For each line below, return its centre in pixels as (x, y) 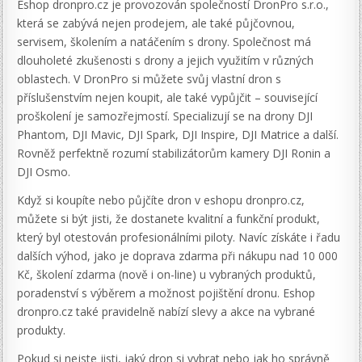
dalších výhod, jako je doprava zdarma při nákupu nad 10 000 (178, 256)
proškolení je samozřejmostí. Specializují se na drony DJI (165, 116)
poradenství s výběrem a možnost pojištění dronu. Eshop (166, 293)
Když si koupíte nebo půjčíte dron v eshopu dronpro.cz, (161, 200)
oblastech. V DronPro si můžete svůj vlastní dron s (149, 79)
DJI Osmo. (44, 172)
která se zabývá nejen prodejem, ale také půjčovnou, (156, 23)
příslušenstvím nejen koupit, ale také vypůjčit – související (168, 98)
